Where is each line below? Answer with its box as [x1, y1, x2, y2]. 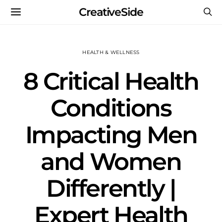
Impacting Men [25, 120, 197, 149]
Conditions [51, 94, 171, 122]
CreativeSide [79, 5, 143, 19]
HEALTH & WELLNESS [82, 49, 140, 55]
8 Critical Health [23, 67, 199, 96]
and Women [41, 147, 181, 176]
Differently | [46, 174, 176, 203]
